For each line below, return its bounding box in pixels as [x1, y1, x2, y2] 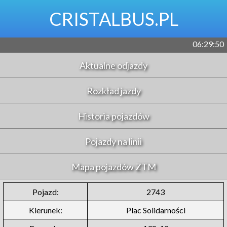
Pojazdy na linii [85, 135, 142, 147]
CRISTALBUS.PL [49, 8, 178, 30]
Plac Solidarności [126, 205, 185, 215]
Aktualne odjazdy [80, 59, 147, 71]
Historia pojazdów [78, 110, 149, 122]
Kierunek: [28, 205, 62, 215]
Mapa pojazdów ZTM [71, 161, 156, 172]
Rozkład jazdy [86, 85, 141, 96]
